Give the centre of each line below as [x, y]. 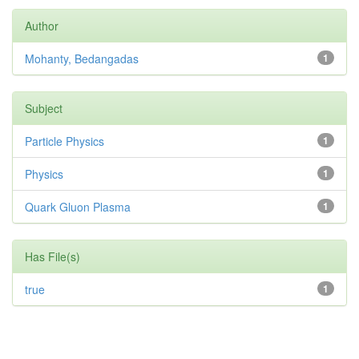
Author [42, 26]
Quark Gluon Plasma [78, 207]
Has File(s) [52, 257]
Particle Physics [65, 141]
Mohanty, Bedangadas [82, 59]
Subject [44, 109]
